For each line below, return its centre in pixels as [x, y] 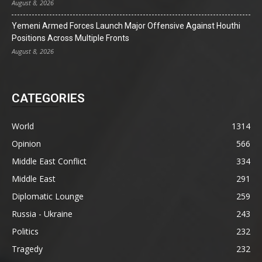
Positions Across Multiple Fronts [70, 38]
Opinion [26, 143]
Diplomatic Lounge [48, 196]
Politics [25, 231]
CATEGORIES [48, 98]
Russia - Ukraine [42, 213]
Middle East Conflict [49, 161]
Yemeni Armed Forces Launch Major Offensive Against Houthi [126, 25]
